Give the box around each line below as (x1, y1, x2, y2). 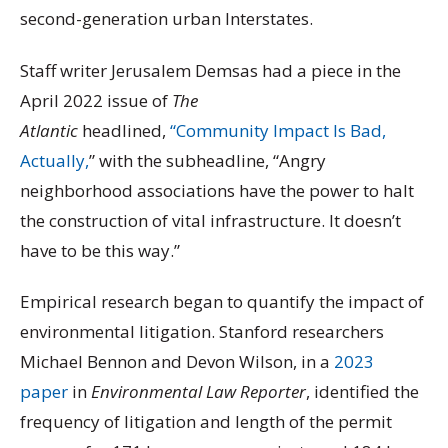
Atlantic (20, 118, 78, 142)
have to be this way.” (20, 238, 180, 262)
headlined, (78, 118, 170, 142)
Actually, (20, 148, 89, 172)
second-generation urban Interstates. (20, 7, 313, 31)
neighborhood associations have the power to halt (20, 178, 414, 202)
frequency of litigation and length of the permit (20, 409, 392, 433)
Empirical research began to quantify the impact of (20, 289, 424, 313)
